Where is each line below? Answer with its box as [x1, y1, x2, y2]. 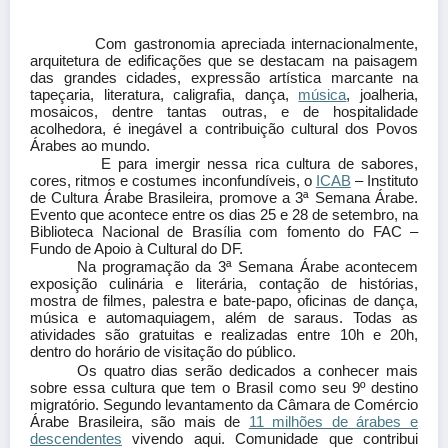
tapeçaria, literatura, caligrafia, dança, [30, 86, 299, 103]
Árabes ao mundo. [30, 137, 150, 154]
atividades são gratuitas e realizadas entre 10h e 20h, [30, 327, 418, 344]
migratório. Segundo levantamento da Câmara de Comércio [30, 396, 418, 413]
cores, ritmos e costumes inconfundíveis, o [30, 172, 316, 189]
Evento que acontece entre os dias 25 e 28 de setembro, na [30, 206, 418, 223]
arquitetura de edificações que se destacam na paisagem [30, 52, 418, 69]
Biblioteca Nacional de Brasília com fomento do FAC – [30, 223, 418, 240]
